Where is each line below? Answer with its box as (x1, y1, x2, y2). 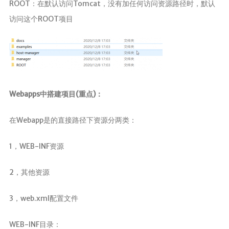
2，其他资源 (9, 168, 50, 177)
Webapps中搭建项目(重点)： (9, 89, 103, 99)
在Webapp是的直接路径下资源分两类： (9, 116, 136, 125)
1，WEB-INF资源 (9, 142, 64, 151)
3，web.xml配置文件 (9, 194, 78, 203)
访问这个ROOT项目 (9, 14, 73, 24)
